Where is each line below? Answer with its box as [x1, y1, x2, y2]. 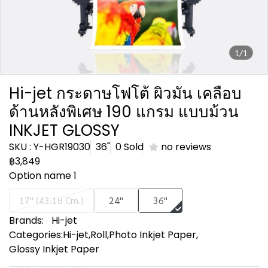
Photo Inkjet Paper [109, 228, 196, 242]
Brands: [9, 214, 44, 227]
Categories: [9, 228, 63, 242]
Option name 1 [9, 169, 77, 182]
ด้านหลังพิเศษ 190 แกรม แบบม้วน [9, 101, 239, 123]
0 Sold [115, 140, 144, 154]
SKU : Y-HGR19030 [9, 140, 90, 154]
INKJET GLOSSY [9, 120, 120, 141]
